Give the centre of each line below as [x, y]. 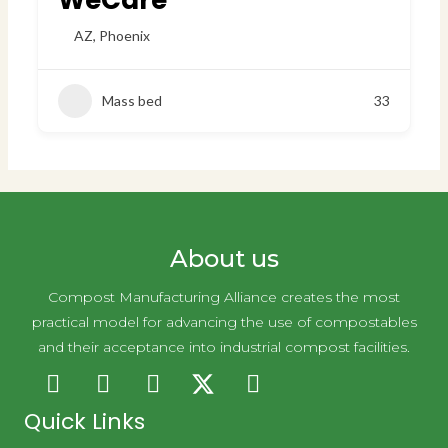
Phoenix [125, 36]
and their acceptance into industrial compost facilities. [224, 347]
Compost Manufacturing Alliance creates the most [224, 297]
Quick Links [84, 422]
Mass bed [132, 101]
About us [224, 259]
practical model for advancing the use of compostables [224, 322]
